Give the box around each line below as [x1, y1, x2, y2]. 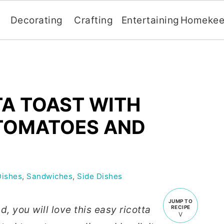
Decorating [10, 14, 63, 26]
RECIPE [170, 204, 190, 210]
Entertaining [121, 14, 179, 26]
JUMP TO [168, 198, 193, 204]
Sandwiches [26, 171, 72, 181]
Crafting [74, 14, 113, 26]
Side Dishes [77, 171, 122, 181]
